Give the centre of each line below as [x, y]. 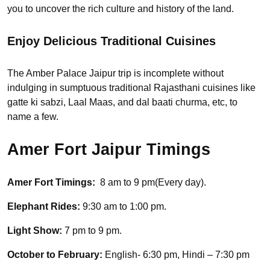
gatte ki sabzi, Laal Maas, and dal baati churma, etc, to [122, 102]
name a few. [33, 116]
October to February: [56, 254]
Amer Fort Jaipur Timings [109, 150]
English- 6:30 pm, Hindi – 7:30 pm [177, 254]
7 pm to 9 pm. [93, 230]
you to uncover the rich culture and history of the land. [121, 8]
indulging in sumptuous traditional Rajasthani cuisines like [131, 87]
